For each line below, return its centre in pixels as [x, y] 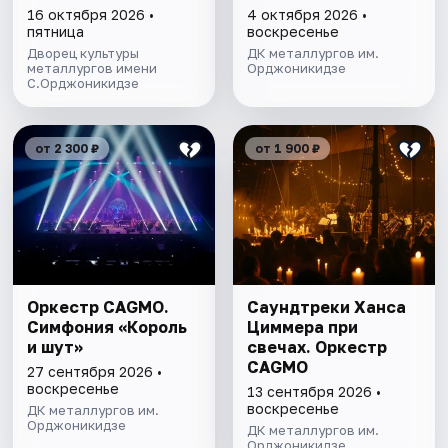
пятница [56, 32]
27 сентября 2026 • [95, 372]
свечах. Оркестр [316, 347]
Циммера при [302, 327]
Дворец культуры [83, 53]
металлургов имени [92, 68]
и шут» [55, 347]
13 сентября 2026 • [313, 392]
